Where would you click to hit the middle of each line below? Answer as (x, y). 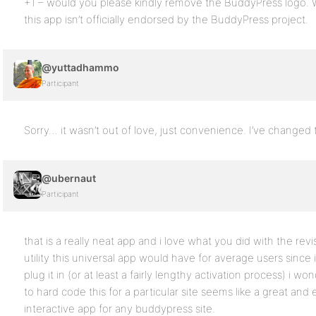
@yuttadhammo (80, 67)
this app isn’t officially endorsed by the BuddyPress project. (166, 19)
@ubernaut (69, 178)
